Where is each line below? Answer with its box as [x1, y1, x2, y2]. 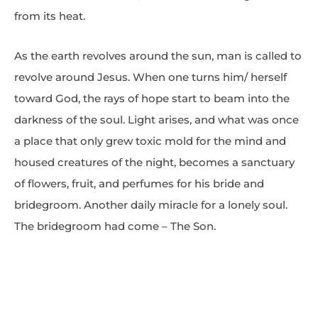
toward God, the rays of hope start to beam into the [14, 92, 290, 106]
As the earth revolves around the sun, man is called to [14, 49, 302, 63]
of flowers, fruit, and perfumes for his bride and [14, 177, 264, 191]
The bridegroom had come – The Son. [14, 219, 216, 234]
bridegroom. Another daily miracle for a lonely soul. [14, 198, 287, 212]
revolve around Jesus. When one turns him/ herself [14, 70, 287, 84]
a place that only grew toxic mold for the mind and [14, 134, 286, 148]
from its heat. [14, 9, 85, 23]
